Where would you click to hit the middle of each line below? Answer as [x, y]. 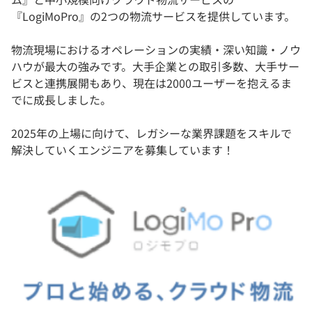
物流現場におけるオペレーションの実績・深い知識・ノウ [156, 49]
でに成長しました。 [61, 99]
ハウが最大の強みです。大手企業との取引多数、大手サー [155, 66]
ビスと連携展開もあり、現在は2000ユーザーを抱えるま [151, 83]
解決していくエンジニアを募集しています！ [123, 149]
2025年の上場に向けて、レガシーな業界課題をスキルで [151, 133]
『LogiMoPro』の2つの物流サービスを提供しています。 [153, 16]
